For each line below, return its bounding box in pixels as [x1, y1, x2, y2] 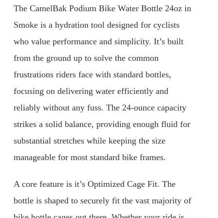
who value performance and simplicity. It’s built [14, 36, 183, 46]
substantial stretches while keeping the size [14, 135, 165, 145]
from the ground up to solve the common [14, 53, 159, 63]
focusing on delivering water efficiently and [14, 86, 168, 96]
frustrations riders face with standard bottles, [14, 69, 171, 79]
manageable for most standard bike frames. [14, 152, 166, 162]
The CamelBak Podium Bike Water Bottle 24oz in [14, 3, 191, 13]
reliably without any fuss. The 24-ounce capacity [14, 102, 186, 112]
